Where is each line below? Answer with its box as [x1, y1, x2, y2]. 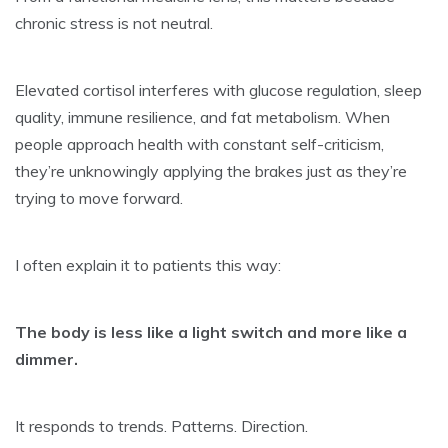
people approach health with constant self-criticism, [15, 133, 384, 154]
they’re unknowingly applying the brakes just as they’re [15, 160, 407, 181]
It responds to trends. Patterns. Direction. [15, 415, 308, 436]
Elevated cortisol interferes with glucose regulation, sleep [15, 79, 422, 100]
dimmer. [15, 348, 78, 369]
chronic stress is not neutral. [15, 12, 213, 33]
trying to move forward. [15, 187, 183, 208]
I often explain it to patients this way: [15, 254, 281, 275]
